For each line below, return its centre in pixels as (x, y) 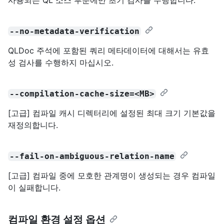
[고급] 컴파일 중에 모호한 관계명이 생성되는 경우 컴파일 (112, 175)
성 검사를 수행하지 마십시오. (61, 62)
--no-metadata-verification (75, 31)
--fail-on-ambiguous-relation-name (92, 156)
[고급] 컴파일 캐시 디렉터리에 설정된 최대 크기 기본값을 (112, 113)
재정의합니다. (33, 125)
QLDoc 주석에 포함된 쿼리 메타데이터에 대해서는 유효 (108, 50)
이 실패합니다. (34, 187)
